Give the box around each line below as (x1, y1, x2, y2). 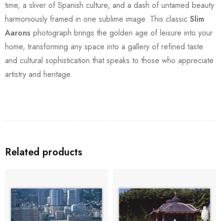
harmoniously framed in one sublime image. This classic (5, 13, 190, 25)
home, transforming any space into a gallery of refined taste (5, 40, 203, 52)
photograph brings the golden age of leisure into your (31, 27, 213, 38)
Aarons (5, 27, 31, 38)
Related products (5, 145, 82, 159)
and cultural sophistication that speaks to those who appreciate (5, 54, 214, 66)
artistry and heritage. (5, 68, 73, 80)
